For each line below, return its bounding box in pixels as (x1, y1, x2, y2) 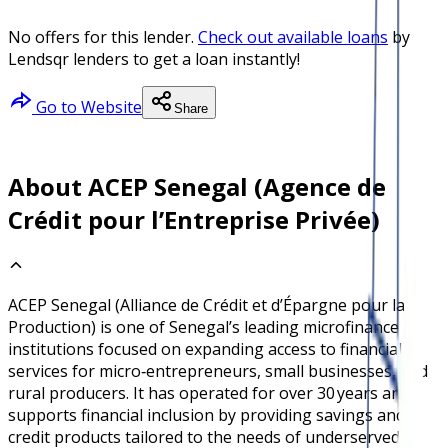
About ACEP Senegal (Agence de (8, 170, 386, 204)
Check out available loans (198, 25, 388, 48)
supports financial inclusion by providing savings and (8, 404, 405, 427)
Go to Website (32, 95, 142, 118)
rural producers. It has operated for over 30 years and (8, 382, 410, 405)
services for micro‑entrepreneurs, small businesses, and (8, 360, 428, 383)
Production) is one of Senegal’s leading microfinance (8, 316, 399, 339)
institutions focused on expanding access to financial (8, 338, 402, 361)
